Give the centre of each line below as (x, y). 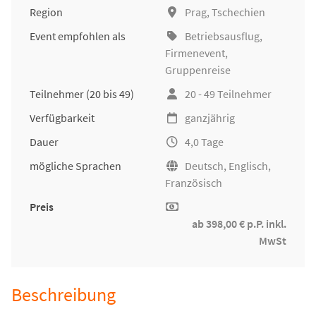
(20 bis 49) (110, 94)
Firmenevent (195, 53)
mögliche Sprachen (75, 166)
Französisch (194, 183)
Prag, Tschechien (225, 12)
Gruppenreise (198, 70)
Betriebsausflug (222, 36)
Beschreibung (63, 295)
